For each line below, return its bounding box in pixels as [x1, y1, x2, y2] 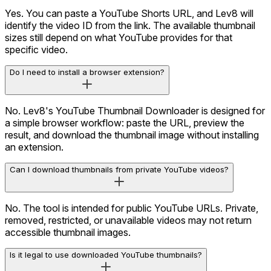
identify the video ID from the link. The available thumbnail [5, 19, 255, 32]
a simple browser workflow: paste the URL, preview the [5, 117, 244, 129]
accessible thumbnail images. [5, 226, 131, 239]
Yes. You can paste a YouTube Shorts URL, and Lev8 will [5, 7, 253, 20]
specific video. [5, 44, 68, 56]
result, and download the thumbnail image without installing [5, 129, 259, 142]
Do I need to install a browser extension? [10, 67, 165, 77]
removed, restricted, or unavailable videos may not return [5, 214, 252, 227]
